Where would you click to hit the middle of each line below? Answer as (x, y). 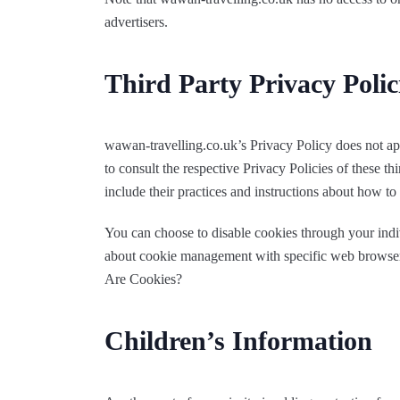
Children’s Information (238, 341)
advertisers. (136, 22)
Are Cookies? (143, 279)
